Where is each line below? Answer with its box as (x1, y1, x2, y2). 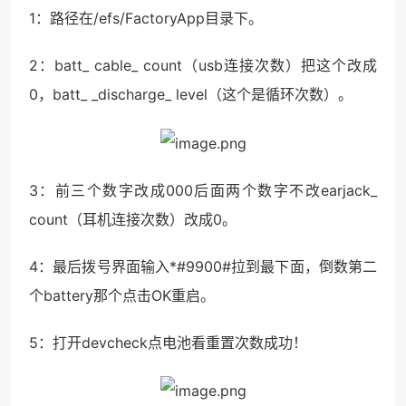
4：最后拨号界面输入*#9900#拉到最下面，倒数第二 (29, 256, 377, 275)
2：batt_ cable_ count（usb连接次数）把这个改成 (29, 56, 377, 75)
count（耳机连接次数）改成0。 (29, 209, 237, 228)
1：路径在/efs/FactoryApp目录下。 (29, 9, 263, 28)
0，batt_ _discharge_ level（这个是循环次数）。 (29, 85, 353, 104)
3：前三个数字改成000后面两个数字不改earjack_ (29, 180, 377, 199)
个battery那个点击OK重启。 (29, 285, 215, 304)
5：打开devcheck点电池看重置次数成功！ (29, 333, 307, 352)
